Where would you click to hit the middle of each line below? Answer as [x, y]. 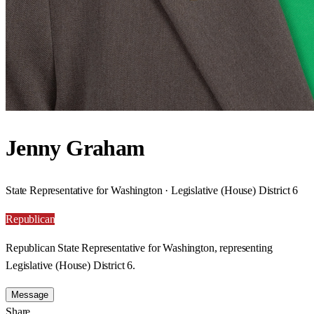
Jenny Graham [75, 148]
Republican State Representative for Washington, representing [139, 247]
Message [30, 294]
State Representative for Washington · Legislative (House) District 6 [152, 190]
